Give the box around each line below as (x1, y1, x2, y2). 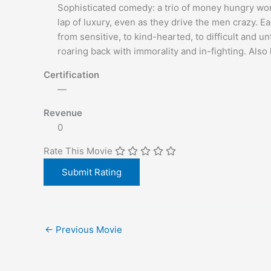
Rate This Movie (44, 145, 113, 157)
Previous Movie (53, 224, 122, 235)
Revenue (44, 107, 82, 119)
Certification (44, 69, 99, 80)
